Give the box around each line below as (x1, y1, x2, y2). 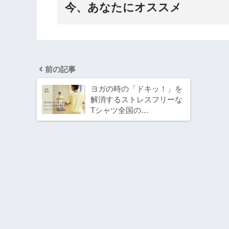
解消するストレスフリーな (90, 95, 182, 104)
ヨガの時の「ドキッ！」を (90, 84, 182, 94)
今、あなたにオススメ (65, 1, 181, 14)
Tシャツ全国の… (90, 106, 149, 115)
